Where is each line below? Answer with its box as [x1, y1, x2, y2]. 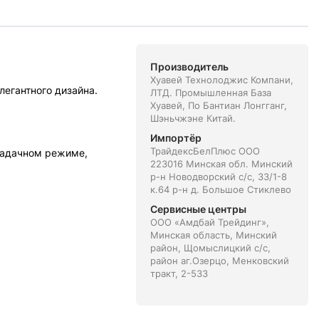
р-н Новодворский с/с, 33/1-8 [150, 171, 287, 182]
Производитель [150, 61, 229, 73]
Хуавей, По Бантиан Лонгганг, [150, 100, 287, 111]
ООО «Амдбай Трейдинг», [150, 216, 269, 228]
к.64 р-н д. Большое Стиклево [150, 184, 291, 195]
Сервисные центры [150, 203, 246, 215]
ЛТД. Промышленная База [150, 87, 271, 98]
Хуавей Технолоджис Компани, [150, 74, 293, 85]
